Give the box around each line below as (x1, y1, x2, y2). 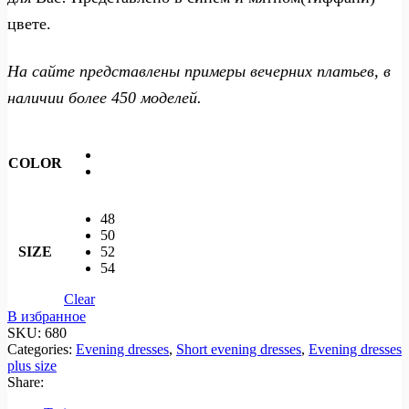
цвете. (7, 14, 51, 33)
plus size (7, 358, 57, 374)
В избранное (7, 309, 86, 325)
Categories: (7, 341, 76, 358)
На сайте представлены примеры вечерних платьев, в (7, 61, 391, 80)
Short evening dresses (176, 341, 301, 358)
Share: (7, 374, 44, 391)
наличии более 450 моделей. (7, 88, 202, 107)
